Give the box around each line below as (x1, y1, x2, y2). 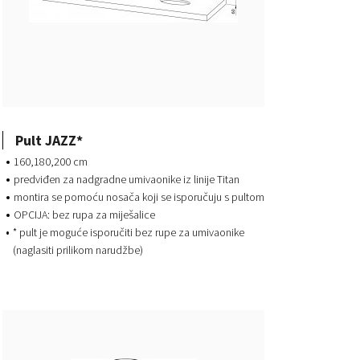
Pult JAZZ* (14, 130, 83, 149)
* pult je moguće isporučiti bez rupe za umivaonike (12, 225, 244, 240)
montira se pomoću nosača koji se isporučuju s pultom (13, 190, 264, 205)
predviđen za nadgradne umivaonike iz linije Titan (13, 172, 239, 187)
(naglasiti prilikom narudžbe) (12, 243, 143, 258)
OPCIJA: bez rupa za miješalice (13, 207, 155, 223)
